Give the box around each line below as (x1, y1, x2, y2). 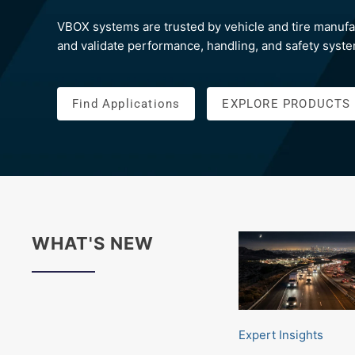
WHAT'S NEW (32, 233, 154, 254)
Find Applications (72, 97, 181, 111)
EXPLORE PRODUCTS (222, 97, 351, 111)
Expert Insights (238, 326, 323, 342)
